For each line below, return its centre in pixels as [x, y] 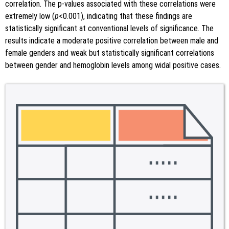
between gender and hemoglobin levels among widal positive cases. [113, 65]
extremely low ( [30, 16]
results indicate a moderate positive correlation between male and [112, 40]
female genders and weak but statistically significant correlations [110, 53]
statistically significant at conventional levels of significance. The [109, 28]
